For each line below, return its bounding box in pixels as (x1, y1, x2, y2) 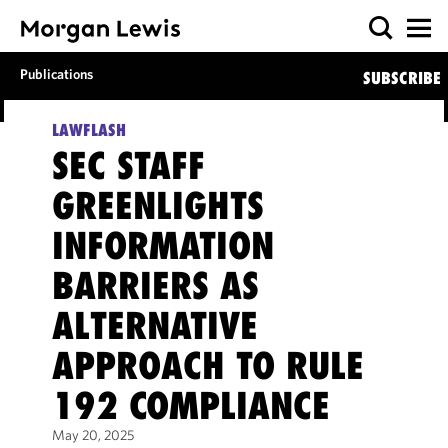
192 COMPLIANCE (51, 383, 330, 428)
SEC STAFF (51, 143, 205, 188)
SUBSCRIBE (362, 68, 441, 88)
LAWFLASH (51, 120, 126, 140)
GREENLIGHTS (51, 183, 264, 228)
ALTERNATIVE (51, 303, 258, 348)
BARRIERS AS (51, 263, 259, 308)
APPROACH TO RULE (51, 343, 364, 388)
